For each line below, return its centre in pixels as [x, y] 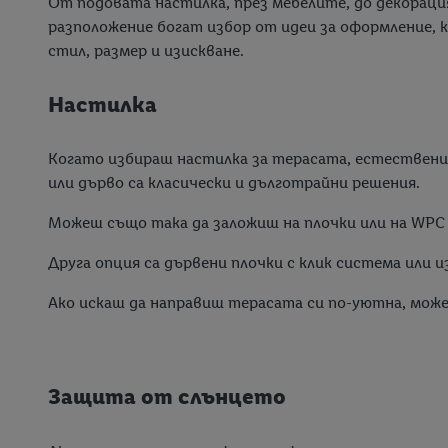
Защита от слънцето [167, 397]
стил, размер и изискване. [146, 50]
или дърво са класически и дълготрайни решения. [234, 183]
